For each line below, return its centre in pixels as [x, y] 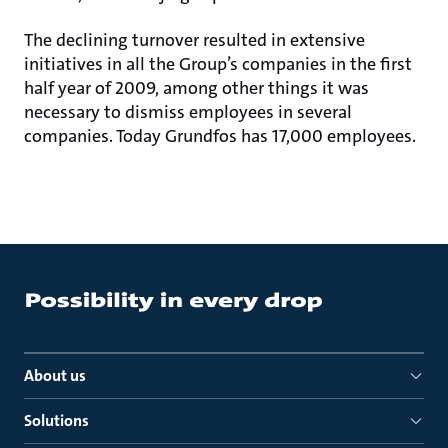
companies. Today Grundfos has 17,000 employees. [220, 136]
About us [55, 375]
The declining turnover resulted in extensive [194, 40]
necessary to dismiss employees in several [188, 112]
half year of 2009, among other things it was [196, 88]
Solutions [56, 420]
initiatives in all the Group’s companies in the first [218, 64]
